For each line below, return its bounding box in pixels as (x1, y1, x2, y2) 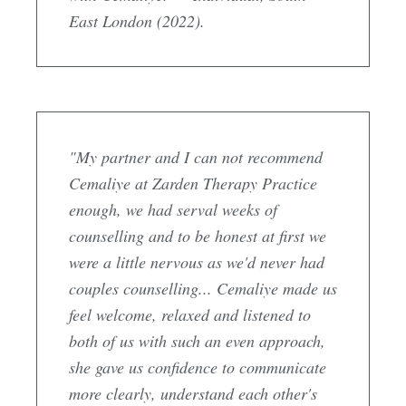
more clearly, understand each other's (69, 382, 317, 404)
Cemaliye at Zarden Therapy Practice (69, 171, 317, 194)
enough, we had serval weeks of (69, 198, 277, 220)
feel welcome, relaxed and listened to (69, 303, 311, 325)
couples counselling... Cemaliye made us (69, 276, 337, 299)
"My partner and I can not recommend (69, 145, 323, 168)
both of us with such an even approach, (69, 329, 325, 352)
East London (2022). (69, 9, 205, 32)
